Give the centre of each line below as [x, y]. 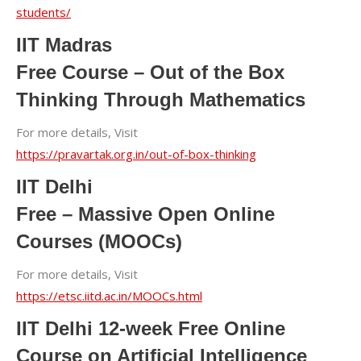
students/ [44, 12]
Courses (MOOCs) [99, 241]
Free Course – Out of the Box [150, 72]
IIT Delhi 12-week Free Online [151, 328]
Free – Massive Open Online [145, 214]
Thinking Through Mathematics [161, 100]
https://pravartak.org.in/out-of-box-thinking [136, 154]
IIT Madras [64, 45]
